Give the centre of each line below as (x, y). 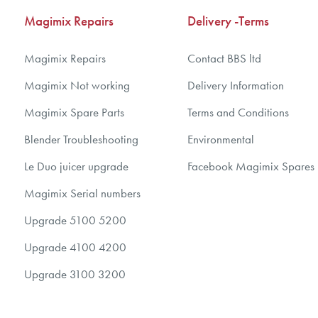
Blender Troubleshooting (81, 139)
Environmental (221, 139)
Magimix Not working (77, 85)
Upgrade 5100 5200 (75, 220)
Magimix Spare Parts (74, 112)
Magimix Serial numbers (82, 193)
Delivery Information (236, 85)
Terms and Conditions (238, 112)
